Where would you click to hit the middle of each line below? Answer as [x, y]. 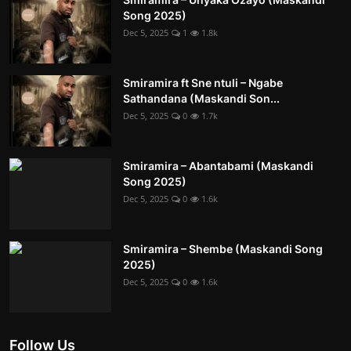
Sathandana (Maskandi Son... [201, 98]
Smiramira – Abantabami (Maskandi [218, 165]
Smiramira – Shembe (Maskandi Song [223, 248]
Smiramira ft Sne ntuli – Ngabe [203, 82]
